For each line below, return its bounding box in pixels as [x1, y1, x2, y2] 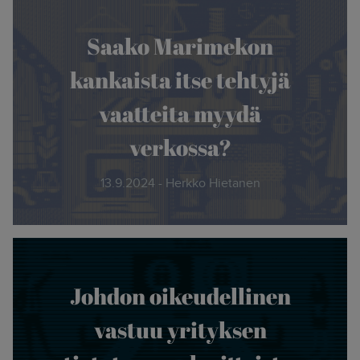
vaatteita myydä [99, 97, 261, 129]
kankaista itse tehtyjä [70, 63, 290, 95]
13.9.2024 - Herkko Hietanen [100, 173, 260, 192]
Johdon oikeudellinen [69, 280, 291, 311]
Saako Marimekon [87, 30, 273, 61]
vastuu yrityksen [93, 313, 267, 345]
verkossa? [129, 131, 231, 162]
